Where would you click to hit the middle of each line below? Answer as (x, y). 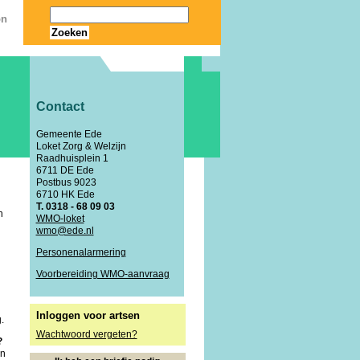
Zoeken (69, 33)
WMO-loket (60, 219)
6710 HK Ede (65, 195)
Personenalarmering (81, 253)
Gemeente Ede (69, 135)
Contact (60, 107)
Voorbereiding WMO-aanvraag (102, 274)
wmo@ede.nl (65, 231)
